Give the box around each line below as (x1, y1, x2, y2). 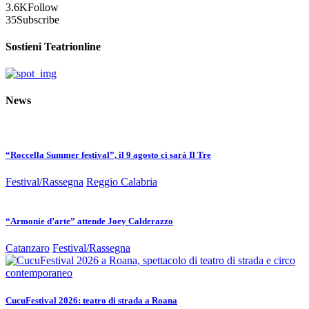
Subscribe (17, 13, 59, 26)
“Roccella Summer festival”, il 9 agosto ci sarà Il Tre (6, 149, 211, 160)
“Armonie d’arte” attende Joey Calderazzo (6, 216, 173, 227)
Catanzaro (6, 242, 50, 255)
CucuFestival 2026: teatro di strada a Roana (6, 295, 177, 306)
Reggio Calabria (86, 176, 157, 188)
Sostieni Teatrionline (6, 40, 101, 52)
